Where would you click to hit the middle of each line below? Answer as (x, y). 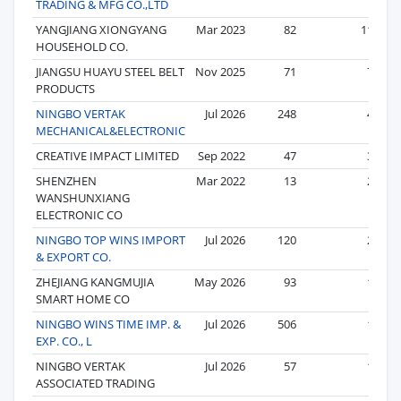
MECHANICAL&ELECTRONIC (111, 130)
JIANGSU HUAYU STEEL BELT (110, 71)
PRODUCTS (65, 88)
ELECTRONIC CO (79, 214)
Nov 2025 (220, 71)
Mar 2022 (221, 180)
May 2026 (220, 282)
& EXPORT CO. (73, 256)
